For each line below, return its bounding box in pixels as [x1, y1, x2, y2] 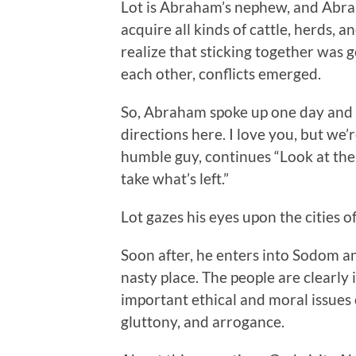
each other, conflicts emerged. [121, 64, 321, 83]
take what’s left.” [121, 168, 229, 188]
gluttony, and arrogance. [121, 311, 284, 331]
